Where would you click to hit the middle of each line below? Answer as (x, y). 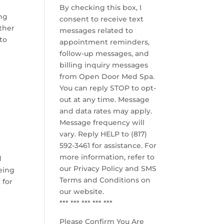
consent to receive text (102, 19)
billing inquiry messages (104, 65)
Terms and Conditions (99, 180)
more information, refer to (107, 157)
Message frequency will (102, 122)
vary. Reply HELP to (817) (103, 134)
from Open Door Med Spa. (107, 76)
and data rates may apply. (106, 111)
